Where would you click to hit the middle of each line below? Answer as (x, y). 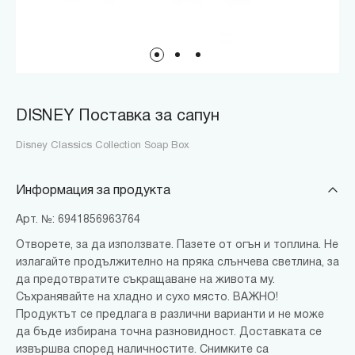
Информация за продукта (93, 191)
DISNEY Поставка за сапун (118, 116)
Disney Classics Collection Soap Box (103, 145)
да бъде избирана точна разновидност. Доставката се (169, 332)
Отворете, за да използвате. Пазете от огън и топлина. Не (177, 245)
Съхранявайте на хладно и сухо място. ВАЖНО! (147, 297)
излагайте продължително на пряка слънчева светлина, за (177, 262)
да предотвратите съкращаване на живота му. (145, 280)
